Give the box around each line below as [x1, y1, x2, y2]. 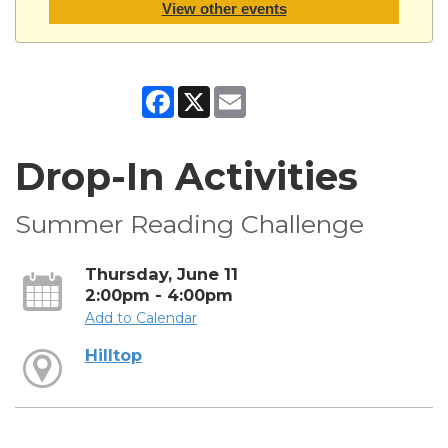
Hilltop [84, 344, 142, 365]
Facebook [174, 84, 243, 103]
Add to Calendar [84, 308, 197, 327]
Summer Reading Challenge [15, 208, 364, 239]
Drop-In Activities [15, 153, 358, 199]
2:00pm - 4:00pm [84, 284, 233, 305]
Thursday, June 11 [84, 263, 238, 284]
